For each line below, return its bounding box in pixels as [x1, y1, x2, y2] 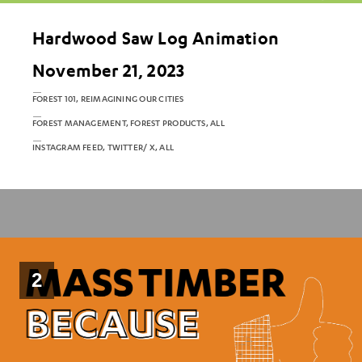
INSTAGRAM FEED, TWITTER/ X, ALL [32, 141, 174, 153]
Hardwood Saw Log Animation [32, 27, 279, 48]
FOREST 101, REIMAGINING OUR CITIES [32, 93, 184, 104]
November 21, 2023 [32, 59, 185, 81]
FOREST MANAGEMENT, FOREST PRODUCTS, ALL [32, 117, 225, 128]
